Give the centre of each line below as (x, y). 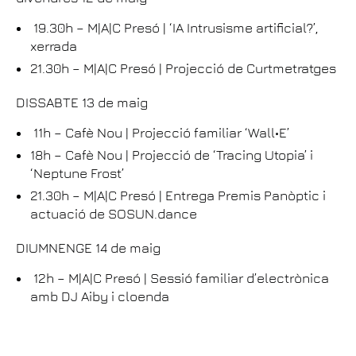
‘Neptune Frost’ (77, 174)
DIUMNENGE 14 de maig (88, 248)
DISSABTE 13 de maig (82, 103)
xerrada (54, 46)
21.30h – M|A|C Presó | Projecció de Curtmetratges (183, 69)
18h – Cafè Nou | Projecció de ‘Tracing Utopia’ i (172, 155)
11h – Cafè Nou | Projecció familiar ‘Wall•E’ (161, 133)
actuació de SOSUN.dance (117, 214)
